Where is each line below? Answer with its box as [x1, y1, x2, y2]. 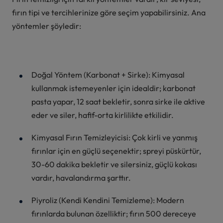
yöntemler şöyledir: [12, 20, 81, 31]
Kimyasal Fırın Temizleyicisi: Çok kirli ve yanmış [31, 132, 198, 142]
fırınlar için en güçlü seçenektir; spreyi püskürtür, [31, 145, 201, 156]
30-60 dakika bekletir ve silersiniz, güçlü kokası [31, 159, 197, 169]
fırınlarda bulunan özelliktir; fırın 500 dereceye [31, 208, 196, 219]
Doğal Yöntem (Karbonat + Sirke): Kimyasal [31, 69, 185, 80]
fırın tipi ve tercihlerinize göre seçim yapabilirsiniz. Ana [12, 7, 206, 17]
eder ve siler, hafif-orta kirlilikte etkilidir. [31, 110, 174, 120]
